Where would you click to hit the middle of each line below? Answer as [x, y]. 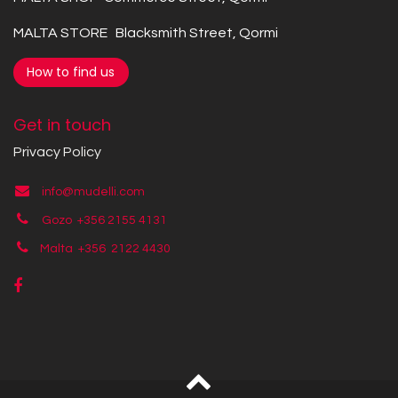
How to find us [71, 72]
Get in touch [62, 124]
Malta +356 [75, 248]
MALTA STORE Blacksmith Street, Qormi [146, 33]
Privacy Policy [57, 151]
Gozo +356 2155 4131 [104, 220]
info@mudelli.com [93, 191]
